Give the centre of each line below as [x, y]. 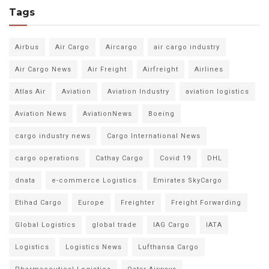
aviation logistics [217, 92]
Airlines [209, 70]
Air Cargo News [43, 70]
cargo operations [47, 159]
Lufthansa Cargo [168, 247]
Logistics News [94, 247]
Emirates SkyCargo [188, 181]
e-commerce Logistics [94, 181]
